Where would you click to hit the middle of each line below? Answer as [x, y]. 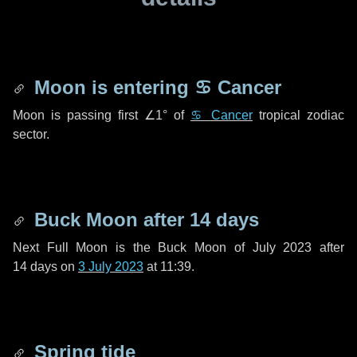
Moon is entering [112, 87]
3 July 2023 [111, 267]
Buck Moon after [109, 220]
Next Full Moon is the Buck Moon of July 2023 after [178, 247]
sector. [31, 134]
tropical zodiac [298, 115]
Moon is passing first [78, 115]
